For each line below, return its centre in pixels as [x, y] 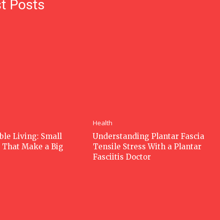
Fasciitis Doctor [122, 157]
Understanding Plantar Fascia [149, 136]
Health [103, 123]
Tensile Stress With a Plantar [147, 146]
